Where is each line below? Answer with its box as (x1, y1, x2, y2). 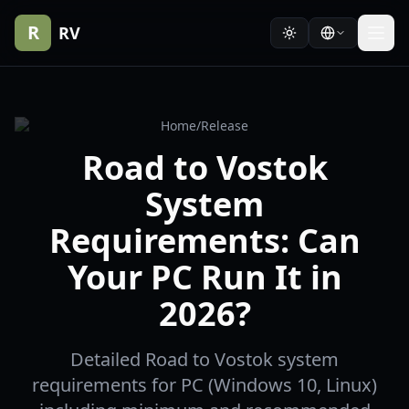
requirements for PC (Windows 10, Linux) (32, 372, 377, 397)
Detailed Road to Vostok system (70, 347, 339, 372)
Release (201, 117, 248, 134)
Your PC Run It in (67, 255, 342, 299)
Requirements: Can (48, 218, 361, 263)
